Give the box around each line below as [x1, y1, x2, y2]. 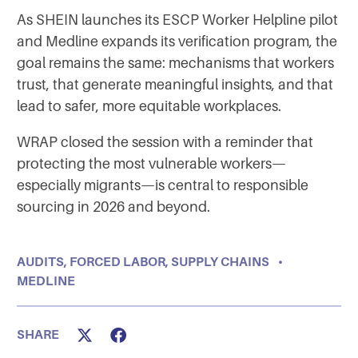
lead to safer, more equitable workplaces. [17, 97, 281, 114]
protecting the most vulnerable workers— [17, 155, 286, 172]
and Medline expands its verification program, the [17, 33, 337, 50]
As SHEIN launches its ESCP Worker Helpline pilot [17, 11, 338, 28]
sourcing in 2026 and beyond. [17, 198, 210, 215]
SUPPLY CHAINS [171, 254, 269, 269]
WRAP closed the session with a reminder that [17, 133, 313, 150]
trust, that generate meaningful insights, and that [17, 76, 333, 93]
